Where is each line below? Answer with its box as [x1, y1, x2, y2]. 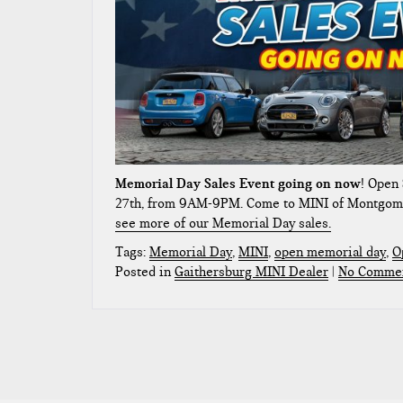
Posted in [115, 263, 175, 280]
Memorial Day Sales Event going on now [115, 175, 361, 192]
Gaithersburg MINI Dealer [175, 263, 328, 280]
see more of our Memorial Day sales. [115, 214, 331, 231]
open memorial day [274, 243, 386, 260]
